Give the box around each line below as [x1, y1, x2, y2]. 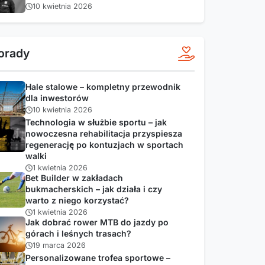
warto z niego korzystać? [25, 195, 129, 205]
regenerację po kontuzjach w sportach [25, 139, 183, 150]
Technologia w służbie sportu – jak [25, 117, 167, 127]
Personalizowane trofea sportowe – [25, 252, 170, 263]
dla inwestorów [25, 92, 89, 103]
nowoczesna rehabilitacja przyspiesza [25, 128, 182, 138]
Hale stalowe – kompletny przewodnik [25, 81, 180, 92]
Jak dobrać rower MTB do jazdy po [25, 216, 169, 227]
